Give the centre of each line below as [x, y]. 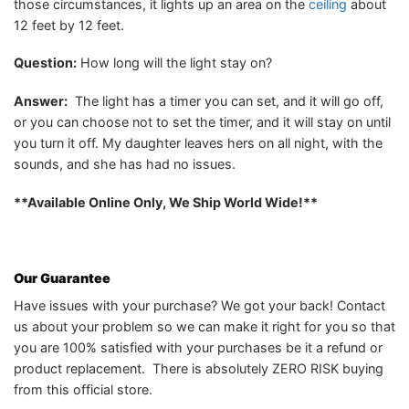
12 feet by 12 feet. [69, 25]
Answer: [41, 101]
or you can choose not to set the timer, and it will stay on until [202, 122]
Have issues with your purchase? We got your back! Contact [199, 306]
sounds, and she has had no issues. [125, 164]
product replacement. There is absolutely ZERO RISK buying [199, 369]
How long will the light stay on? [174, 63]
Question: [45, 63]
